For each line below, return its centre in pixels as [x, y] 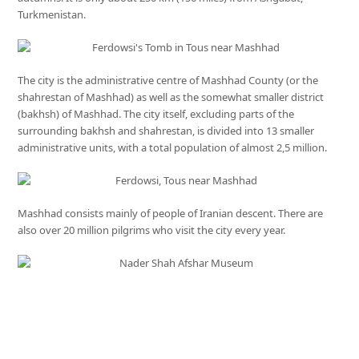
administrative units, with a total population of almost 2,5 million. [173, 147]
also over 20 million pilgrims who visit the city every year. [152, 230]
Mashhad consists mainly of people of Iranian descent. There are [171, 213]
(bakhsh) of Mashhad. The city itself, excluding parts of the [156, 113]
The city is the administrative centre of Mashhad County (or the [168, 80]
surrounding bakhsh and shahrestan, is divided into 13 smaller [166, 130]
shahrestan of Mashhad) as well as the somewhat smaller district [171, 97]
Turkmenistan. [52, 14]
